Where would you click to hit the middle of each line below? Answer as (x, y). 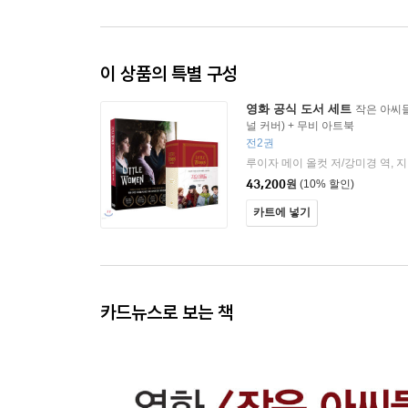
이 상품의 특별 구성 (169, 73)
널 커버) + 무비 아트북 (300, 126)
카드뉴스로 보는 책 (167, 312)
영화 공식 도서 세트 (299, 109)
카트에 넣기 (282, 212)
